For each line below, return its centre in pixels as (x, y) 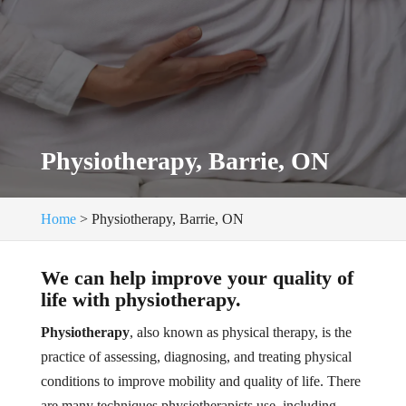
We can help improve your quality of (197, 278)
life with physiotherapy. (140, 300)
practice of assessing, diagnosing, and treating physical (196, 357)
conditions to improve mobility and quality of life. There (200, 381)
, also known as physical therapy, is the (240, 332)
